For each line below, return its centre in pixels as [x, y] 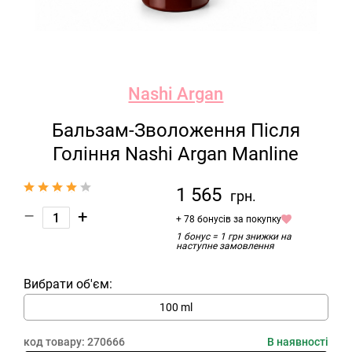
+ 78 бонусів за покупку [228, 219]
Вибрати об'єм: [68, 284]
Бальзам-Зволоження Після [176, 130]
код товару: [55, 342]
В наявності [297, 342]
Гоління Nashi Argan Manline [176, 154]
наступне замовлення [225, 246]
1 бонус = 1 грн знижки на [233, 236]
